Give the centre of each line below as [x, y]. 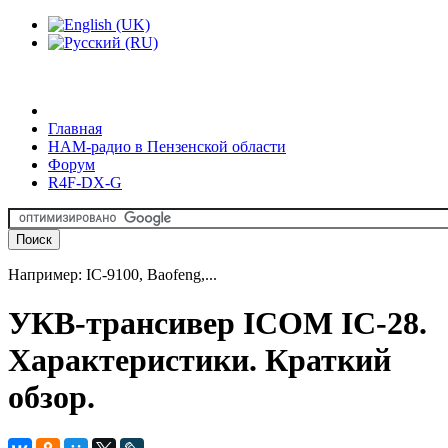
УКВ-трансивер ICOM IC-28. [217, 323]
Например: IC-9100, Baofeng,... [112, 274]
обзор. [51, 397]
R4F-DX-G [85, 182]
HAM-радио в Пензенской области [167, 146]
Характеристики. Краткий [199, 360]
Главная [75, 128]
